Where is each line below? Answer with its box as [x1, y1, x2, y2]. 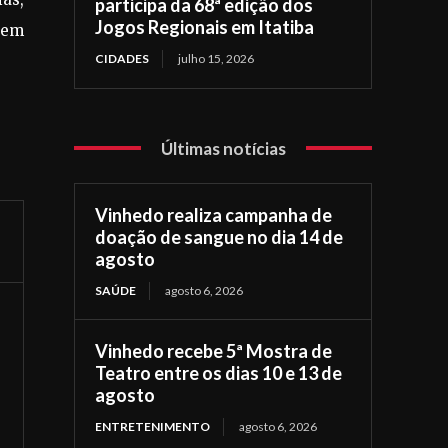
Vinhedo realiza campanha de [95, 203, 333, 226]
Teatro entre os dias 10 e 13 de [95, 361, 343, 384]
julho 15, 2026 [178, 50, 255, 66]
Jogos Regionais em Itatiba [95, 15, 315, 38]
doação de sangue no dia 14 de [95, 225, 344, 248]
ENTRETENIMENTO [95, 418, 211, 434]
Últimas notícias [160, 137, 286, 159]
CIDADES [95, 50, 150, 66]
